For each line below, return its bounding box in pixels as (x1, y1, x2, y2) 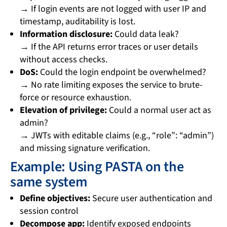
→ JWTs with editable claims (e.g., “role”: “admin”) (19, 129, 214, 142)
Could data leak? (114, 27, 179, 41)
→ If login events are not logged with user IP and (19, 2, 206, 15)
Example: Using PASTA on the (10, 157, 184, 177)
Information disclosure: (19, 27, 115, 41)
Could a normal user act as (106, 103, 211, 117)
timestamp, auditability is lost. (19, 15, 135, 28)
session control (19, 204, 79, 217)
